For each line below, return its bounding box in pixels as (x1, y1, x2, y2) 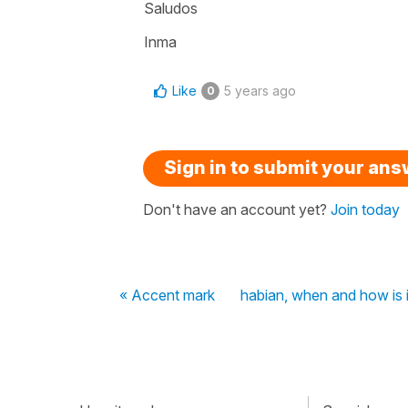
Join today (331, 199, 400, 219)
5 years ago (224, 82, 296, 98)
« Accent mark (119, 285, 215, 304)
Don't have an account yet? (143, 199, 331, 219)
